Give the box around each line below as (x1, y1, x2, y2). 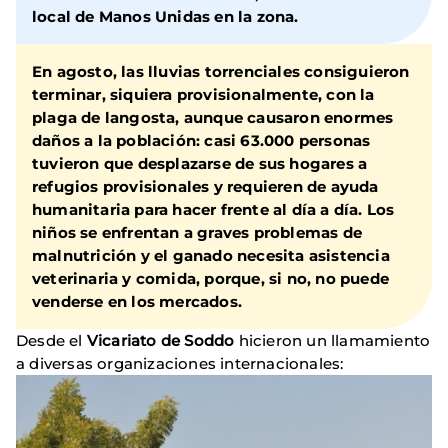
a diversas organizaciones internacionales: (16, 354, 344, 374)
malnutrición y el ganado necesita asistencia (32, 246, 390, 266)
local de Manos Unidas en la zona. (32, 7, 299, 27)
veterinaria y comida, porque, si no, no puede (32, 269, 390, 289)
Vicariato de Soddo (86, 331, 235, 351)
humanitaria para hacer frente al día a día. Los (32, 200, 395, 220)
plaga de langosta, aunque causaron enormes (32, 108, 394, 128)
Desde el (16, 331, 87, 351)
